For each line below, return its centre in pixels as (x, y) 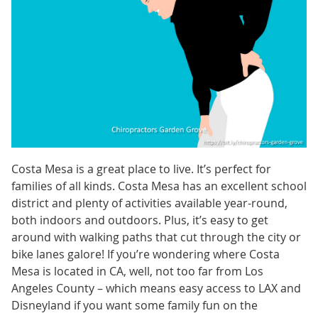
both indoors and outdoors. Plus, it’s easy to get (139, 220)
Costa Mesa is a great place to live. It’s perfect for (141, 169)
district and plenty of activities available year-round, (149, 203)
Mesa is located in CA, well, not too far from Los (137, 271)
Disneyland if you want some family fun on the (134, 305)
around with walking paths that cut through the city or (156, 237)
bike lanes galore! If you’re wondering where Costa (145, 254)
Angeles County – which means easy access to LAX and (156, 288)
